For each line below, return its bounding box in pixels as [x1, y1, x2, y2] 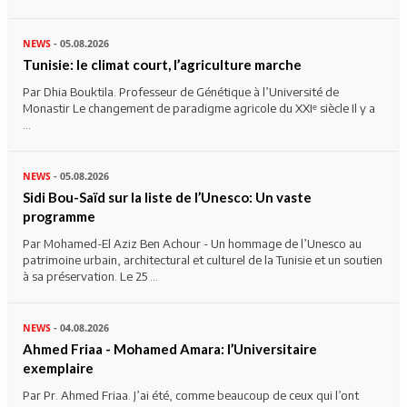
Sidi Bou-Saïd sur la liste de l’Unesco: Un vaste [23, 188, 312, 205]
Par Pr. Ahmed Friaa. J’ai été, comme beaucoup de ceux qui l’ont [23, 387, 359, 402]
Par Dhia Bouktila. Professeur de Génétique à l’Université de [23, 84, 339, 99]
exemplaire [23, 359, 94, 376]
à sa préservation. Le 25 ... [23, 268, 158, 283]
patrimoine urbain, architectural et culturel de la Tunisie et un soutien [23, 252, 382, 267]
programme [23, 207, 95, 224]
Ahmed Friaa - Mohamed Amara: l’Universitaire [23, 340, 317, 357]
